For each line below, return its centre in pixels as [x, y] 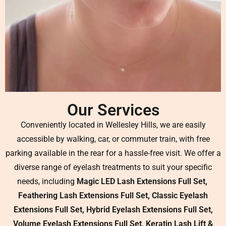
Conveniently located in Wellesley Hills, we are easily [113, 125]
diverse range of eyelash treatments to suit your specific [113, 167]
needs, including [47, 182]
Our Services [113, 110]
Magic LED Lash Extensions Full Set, [143, 182]
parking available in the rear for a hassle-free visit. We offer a [113, 153]
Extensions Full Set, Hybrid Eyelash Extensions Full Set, [113, 210]
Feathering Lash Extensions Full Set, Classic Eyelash [113, 196]
